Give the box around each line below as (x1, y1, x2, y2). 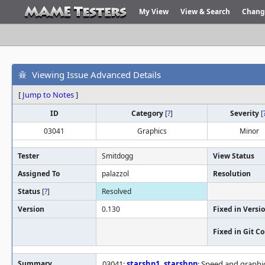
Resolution (213, 169, 251, 179)
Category (131, 108, 165, 118)
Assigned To (18, 169, 60, 179)
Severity (230, 108, 261, 118)
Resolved (102, 186, 131, 196)
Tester (18, 151, 39, 161)
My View (139, 7, 169, 17)
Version (18, 204, 44, 214)
